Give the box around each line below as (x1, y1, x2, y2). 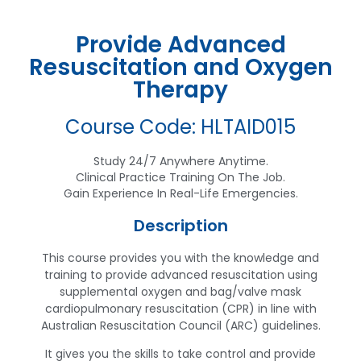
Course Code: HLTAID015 (65, 113, 296, 140)
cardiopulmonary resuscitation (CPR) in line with (44, 300, 317, 317)
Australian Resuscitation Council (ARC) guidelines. (40, 317, 321, 334)
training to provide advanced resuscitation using (44, 266, 317, 283)
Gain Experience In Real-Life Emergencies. (63, 185, 298, 201)
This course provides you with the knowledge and (42, 249, 319, 266)
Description (133, 214, 228, 237)
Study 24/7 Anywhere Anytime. (93, 152, 268, 169)
